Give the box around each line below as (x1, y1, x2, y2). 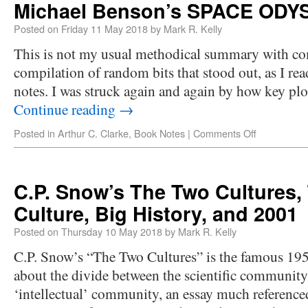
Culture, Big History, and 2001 (14, 199, 298, 228)
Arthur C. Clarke (58, 126, 129, 140)
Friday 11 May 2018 (61, 21, 148, 36)
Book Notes (134, 126, 185, 140)
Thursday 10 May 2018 (61, 224, 162, 239)
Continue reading (14, 99, 119, 119)
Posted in (14, 126, 55, 140)
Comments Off (193, 126, 256, 140)
